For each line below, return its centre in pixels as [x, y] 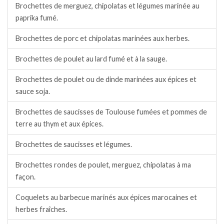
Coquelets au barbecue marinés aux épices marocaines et [106, 197]
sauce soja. [33, 91]
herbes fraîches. [41, 209]
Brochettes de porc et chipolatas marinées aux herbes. [102, 38]
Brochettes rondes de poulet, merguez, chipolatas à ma [103, 164]
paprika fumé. [37, 17]
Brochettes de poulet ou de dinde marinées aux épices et [106, 79]
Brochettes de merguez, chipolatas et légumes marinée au [107, 5]
